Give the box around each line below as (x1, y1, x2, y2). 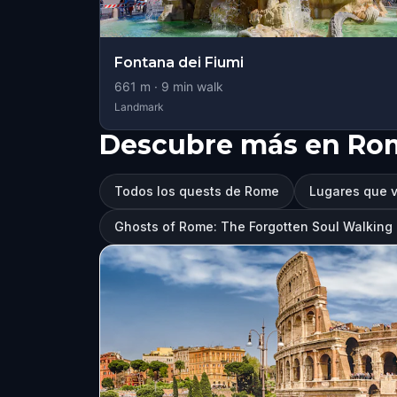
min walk (169, 79, 223, 94)
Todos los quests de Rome (114, 183, 279, 198)
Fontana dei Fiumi (114, 54, 244, 71)
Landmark (114, 100, 164, 113)
